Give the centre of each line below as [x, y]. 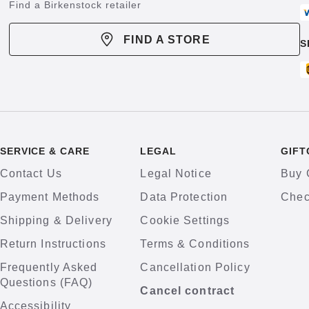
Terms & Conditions [195, 244]
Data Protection [184, 197]
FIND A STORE [167, 39]
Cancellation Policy [195, 267]
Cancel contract [188, 291]
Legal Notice [176, 173]
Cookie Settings [185, 220]
